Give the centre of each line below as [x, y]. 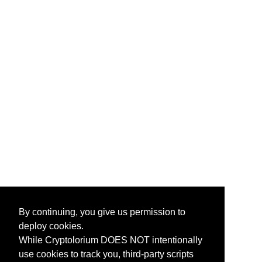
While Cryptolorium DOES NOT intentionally [111, 240]
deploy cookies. [51, 226]
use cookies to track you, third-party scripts [106, 254]
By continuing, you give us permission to [102, 212]
